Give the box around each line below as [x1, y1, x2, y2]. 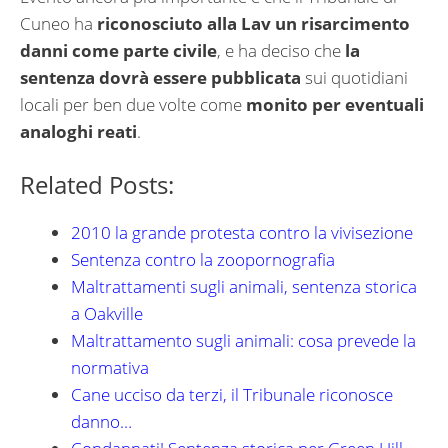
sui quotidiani [301, 66, 408, 90]
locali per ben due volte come [20, 93, 246, 117]
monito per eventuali [246, 93, 424, 117]
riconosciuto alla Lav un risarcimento [97, 12, 410, 36]
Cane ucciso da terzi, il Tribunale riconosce [71, 382, 393, 406]
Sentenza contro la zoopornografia [71, 247, 335, 271]
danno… [71, 409, 132, 433]
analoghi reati [20, 120, 137, 144]
